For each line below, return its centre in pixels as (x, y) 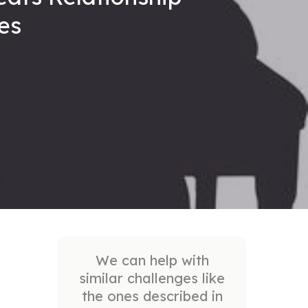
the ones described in (152, 296)
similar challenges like (152, 278)
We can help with (152, 260)
